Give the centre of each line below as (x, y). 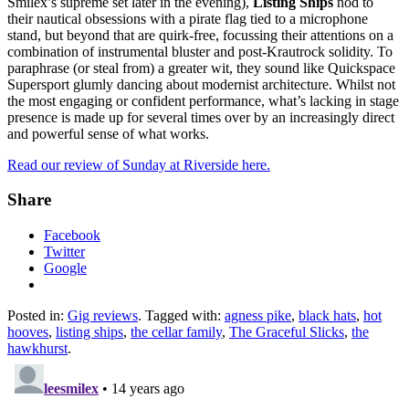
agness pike (258, 315)
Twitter (64, 251)
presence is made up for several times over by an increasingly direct (201, 117)
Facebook (72, 235)
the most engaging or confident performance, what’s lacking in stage (203, 100)
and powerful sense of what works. (108, 133)
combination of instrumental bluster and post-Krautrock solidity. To (200, 51)
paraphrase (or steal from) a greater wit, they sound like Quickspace (201, 68)
